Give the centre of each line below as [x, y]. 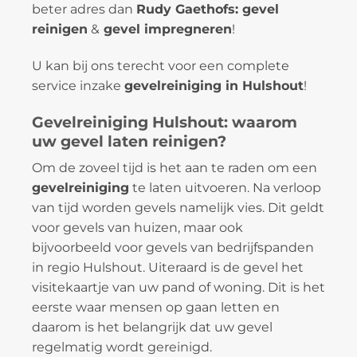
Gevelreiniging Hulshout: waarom [165, 122]
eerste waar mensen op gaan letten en [156, 308]
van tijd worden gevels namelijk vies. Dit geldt [178, 208]
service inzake [78, 85]
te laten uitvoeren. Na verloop [225, 188]
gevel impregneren [166, 29]
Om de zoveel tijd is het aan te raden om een [175, 168]
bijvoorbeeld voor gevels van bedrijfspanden [173, 248]
